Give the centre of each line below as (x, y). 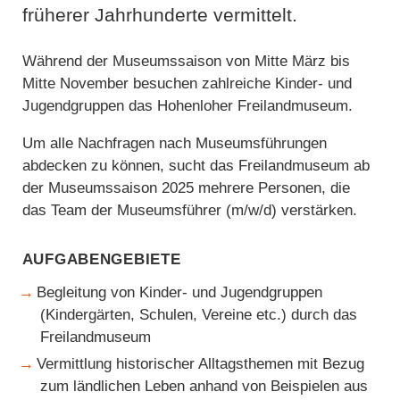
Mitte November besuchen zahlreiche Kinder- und (187, 83)
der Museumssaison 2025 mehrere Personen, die (186, 187)
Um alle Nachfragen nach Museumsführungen (174, 143)
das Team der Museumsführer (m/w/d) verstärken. (189, 210)
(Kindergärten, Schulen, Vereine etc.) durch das (199, 315)
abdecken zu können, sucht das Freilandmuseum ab (196, 165)
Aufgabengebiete (101, 256)
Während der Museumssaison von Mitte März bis (186, 61)
